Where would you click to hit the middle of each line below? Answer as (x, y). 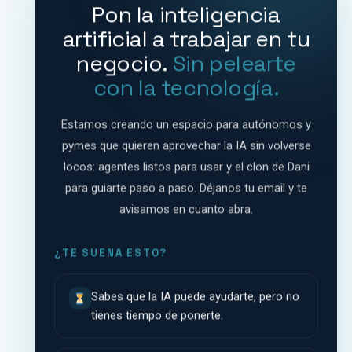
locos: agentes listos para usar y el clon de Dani (186, 165)
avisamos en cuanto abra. (186, 208)
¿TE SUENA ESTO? (111, 251)
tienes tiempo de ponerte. (157, 314)
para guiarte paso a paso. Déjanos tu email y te (186, 187)
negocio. (125, 62)
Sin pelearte (234, 62)
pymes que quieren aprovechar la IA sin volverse (186, 144)
